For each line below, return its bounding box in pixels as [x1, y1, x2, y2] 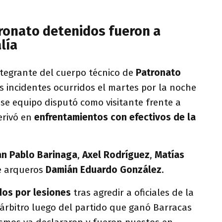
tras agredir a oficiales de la [71, 186, 194, 198]
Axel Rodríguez [80, 149, 150, 161]
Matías [155, 149, 184, 161]
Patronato [136, 66, 181, 78]
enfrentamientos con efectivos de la [32, 111, 196, 123]
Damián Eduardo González [46, 164, 162, 175]
